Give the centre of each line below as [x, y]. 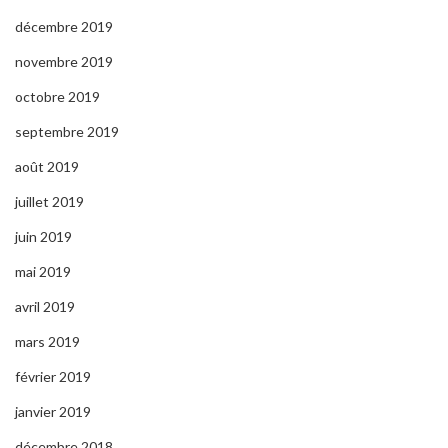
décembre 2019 [64, 26]
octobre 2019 [57, 96]
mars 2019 [47, 341]
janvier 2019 [53, 411]
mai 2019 [43, 271]
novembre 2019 [64, 61]
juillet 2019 [49, 201]
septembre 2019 [67, 131]
